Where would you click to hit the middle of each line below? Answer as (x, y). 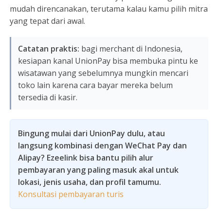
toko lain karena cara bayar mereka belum (95, 85)
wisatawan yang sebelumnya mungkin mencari (103, 73)
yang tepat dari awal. (47, 21)
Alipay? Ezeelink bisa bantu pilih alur (86, 157)
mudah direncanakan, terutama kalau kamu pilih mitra (109, 9)
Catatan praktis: (49, 48)
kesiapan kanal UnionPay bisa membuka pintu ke (108, 61)
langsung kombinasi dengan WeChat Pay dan (102, 145)
